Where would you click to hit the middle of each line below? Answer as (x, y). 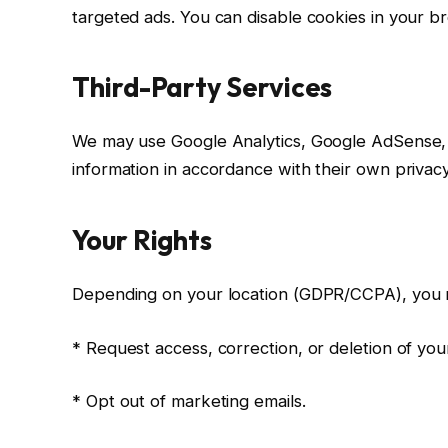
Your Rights (142, 239)
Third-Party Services (202, 87)
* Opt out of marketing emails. (189, 401)
